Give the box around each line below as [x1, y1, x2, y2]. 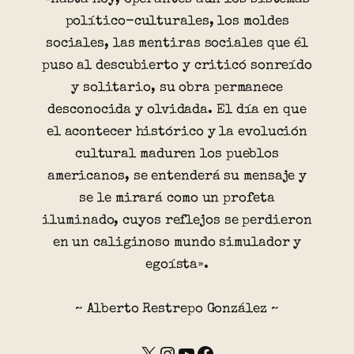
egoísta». [145, 258, 209, 273]
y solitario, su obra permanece [71, 81, 283, 96]
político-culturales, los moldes [65, 15, 289, 29]
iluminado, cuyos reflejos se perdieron [42, 214, 312, 228]
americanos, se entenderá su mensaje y [47, 170, 307, 184]
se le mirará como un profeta [79, 192, 275, 206]
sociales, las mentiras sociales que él [45, 37, 309, 51]
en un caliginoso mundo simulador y [52, 236, 302, 250]
